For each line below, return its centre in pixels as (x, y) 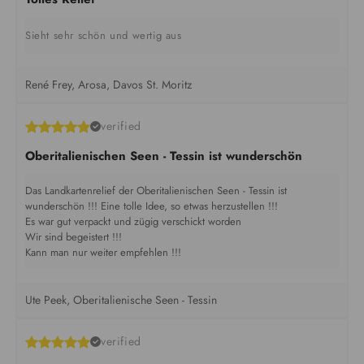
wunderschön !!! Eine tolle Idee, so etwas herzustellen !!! (152, 206)
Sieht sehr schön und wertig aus (104, 36)
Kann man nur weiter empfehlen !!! (103, 253)
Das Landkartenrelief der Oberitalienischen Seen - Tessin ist (156, 191)
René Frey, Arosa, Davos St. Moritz (108, 85)
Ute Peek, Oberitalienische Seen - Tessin (121, 300)
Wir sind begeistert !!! (74, 237)
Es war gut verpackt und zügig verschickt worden (133, 222)
